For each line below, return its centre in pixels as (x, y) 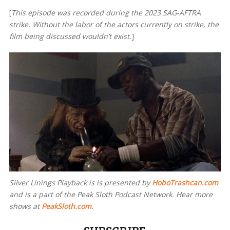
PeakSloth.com (66, 206)
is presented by (124, 183)
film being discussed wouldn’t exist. (70, 36)
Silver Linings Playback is (53, 183)
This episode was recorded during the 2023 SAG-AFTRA (106, 12)
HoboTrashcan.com (185, 183)
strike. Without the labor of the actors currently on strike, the (114, 24)
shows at (25, 206)
